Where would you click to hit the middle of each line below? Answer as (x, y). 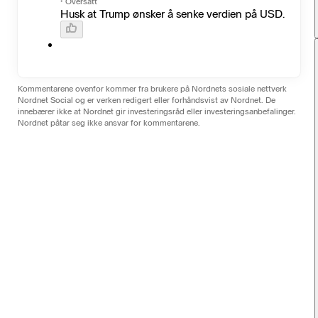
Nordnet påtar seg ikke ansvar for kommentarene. (109, 122)
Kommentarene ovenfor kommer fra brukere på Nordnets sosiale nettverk (153, 88)
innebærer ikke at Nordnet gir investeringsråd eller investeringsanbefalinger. (157, 111)
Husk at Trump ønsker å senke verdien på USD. (173, 13)
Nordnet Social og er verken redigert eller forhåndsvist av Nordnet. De (147, 100)
